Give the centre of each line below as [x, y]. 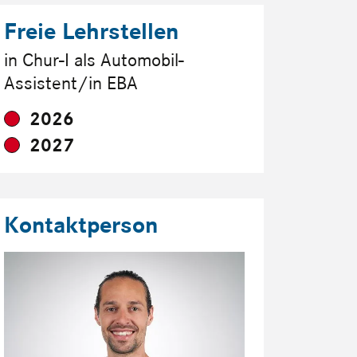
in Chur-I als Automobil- [94, 60]
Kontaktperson [81, 224]
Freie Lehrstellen [91, 31]
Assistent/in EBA [71, 83]
